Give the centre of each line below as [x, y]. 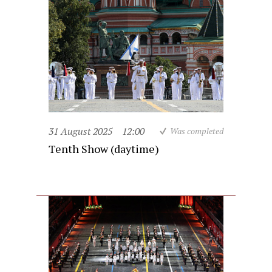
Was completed [197, 131]
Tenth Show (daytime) [104, 148]
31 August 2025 [80, 131]
